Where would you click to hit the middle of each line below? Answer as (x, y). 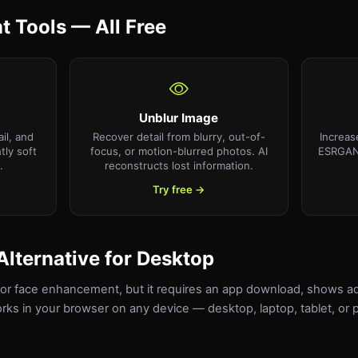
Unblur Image (179, 118)
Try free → (179, 189)
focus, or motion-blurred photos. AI (179, 151)
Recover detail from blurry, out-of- (179, 136)
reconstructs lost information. (179, 165)
